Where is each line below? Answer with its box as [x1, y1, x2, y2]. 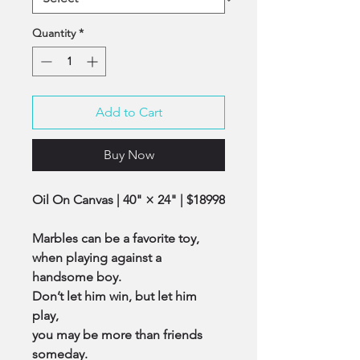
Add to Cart [95, 104, 162, 120]
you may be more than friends [32, 327, 202, 342]
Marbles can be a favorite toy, [32, 231, 199, 246]
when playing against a [32, 250, 162, 265]
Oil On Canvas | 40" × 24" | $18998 [32, 192, 225, 207]
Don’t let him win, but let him [32, 288, 197, 304]
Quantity [32, 26, 76, 40]
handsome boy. [32, 269, 121, 284]
